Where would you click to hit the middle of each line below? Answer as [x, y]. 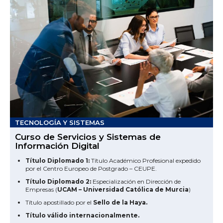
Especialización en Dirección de [136, 182]
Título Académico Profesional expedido [145, 161]
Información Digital [57, 146]
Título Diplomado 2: [58, 182]
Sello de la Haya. [120, 203]
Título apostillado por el [59, 203]
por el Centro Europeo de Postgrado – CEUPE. [91, 169]
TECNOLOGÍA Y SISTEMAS [60, 123]
